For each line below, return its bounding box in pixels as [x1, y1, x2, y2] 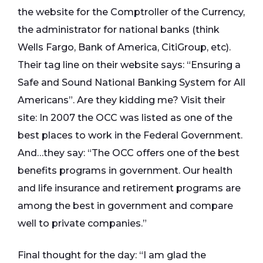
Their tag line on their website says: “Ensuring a [18, 59, 241, 71]
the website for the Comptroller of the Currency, [18, 6, 245, 18]
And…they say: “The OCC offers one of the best [18, 147, 240, 159]
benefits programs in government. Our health [18, 165, 232, 177]
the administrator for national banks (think [18, 24, 220, 36]
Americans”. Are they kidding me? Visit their [18, 95, 225, 106]
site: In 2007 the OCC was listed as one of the [18, 112, 232, 124]
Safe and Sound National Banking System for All [18, 77, 245, 89]
